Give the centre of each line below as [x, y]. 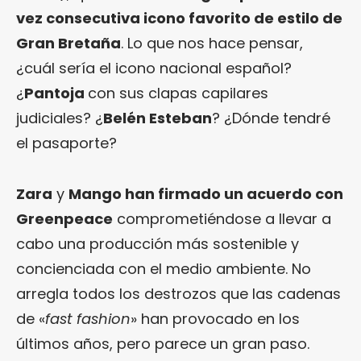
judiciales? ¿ [60, 118]
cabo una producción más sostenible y [158, 243]
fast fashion [88, 318]
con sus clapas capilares [178, 93]
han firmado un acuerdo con [234, 193]
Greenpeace [64, 218]
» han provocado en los [215, 318]
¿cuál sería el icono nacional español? [154, 68]
